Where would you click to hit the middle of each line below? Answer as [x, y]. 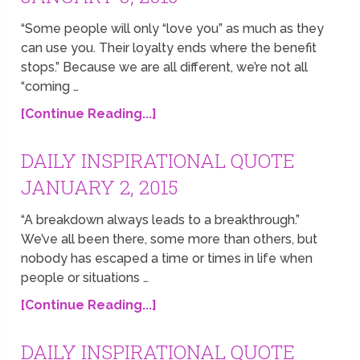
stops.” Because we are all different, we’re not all [165, 67]
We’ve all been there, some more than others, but [170, 239]
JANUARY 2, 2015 [100, 187]
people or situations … [85, 277]
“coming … [50, 86]
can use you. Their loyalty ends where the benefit [169, 47]
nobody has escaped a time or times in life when [167, 258]
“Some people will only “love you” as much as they [173, 28]
